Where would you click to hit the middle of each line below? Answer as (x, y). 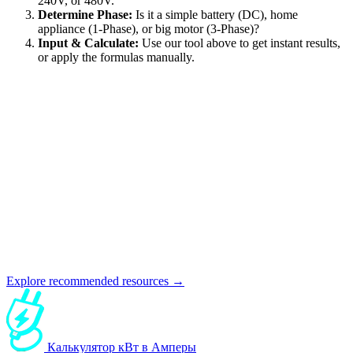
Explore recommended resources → (95, 281)
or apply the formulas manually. (116, 57)
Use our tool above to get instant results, (240, 43)
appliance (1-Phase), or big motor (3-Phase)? (149, 28)
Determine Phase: (85, 14)
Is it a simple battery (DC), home (215, 14)
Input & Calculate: (88, 43)
